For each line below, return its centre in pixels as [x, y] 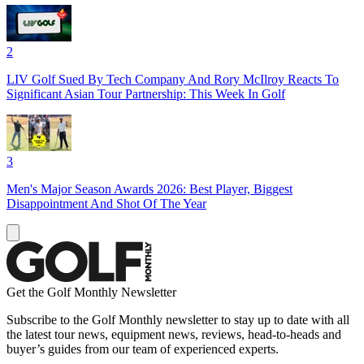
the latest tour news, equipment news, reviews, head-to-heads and [174, 334]
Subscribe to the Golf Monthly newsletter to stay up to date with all [178, 319]
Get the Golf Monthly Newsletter [91, 292]
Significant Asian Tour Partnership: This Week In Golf [146, 93]
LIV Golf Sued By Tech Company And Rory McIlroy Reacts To [173, 79]
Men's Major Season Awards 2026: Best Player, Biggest [149, 188]
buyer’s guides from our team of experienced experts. [143, 349]
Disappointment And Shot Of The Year [106, 203]
